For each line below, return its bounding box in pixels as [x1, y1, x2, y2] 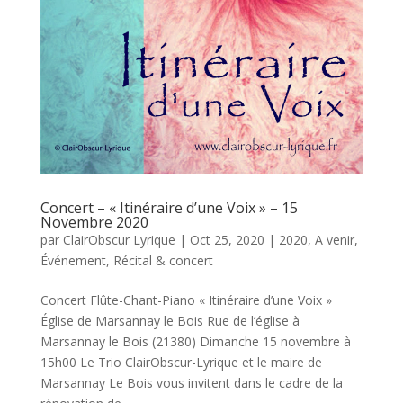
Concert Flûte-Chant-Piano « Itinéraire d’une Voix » [40, 291, 332, 309]
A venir [314, 231, 354, 249]
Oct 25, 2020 [189, 231, 264, 249]
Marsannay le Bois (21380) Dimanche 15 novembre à [40, 333, 351, 351]
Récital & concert [112, 252, 213, 270]
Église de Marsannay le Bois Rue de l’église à [40, 312, 300, 330]
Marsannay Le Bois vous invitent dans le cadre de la [40, 374, 343, 392]
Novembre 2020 [40, 212, 148, 233]
